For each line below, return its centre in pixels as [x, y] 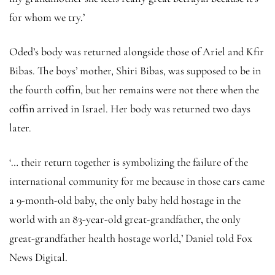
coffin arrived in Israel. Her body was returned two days [130, 108]
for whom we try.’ [47, 17]
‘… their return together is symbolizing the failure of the [129, 162]
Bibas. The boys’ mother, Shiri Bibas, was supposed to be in [135, 70]
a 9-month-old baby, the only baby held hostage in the [125, 200]
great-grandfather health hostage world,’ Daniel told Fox [131, 238]
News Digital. [40, 257]
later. [20, 127]
